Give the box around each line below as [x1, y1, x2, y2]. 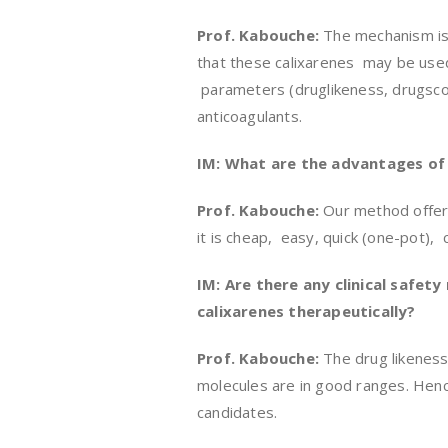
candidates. [197, 401, 278, 422]
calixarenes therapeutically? [197, 300, 416, 321]
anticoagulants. [197, 105, 302, 126]
